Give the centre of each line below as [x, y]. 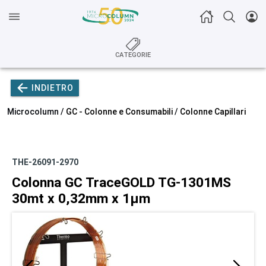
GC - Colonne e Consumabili [119, 112]
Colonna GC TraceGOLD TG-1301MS [121, 183]
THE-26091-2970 [45, 162]
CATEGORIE [133, 55]
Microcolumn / [37, 112]
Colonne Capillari [213, 112]
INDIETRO [53, 88]
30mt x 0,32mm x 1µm [81, 199]
